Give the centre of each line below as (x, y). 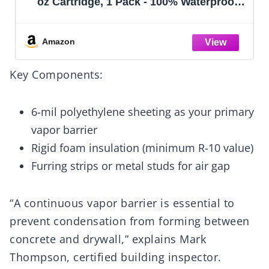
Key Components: (56, 75)
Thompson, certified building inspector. (116, 257)
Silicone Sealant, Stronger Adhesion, (138, 14)
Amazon (59, 41)
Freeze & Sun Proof (138, 27)
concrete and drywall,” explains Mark (108, 239)
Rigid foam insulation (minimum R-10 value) (142, 148)
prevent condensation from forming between (130, 221)
